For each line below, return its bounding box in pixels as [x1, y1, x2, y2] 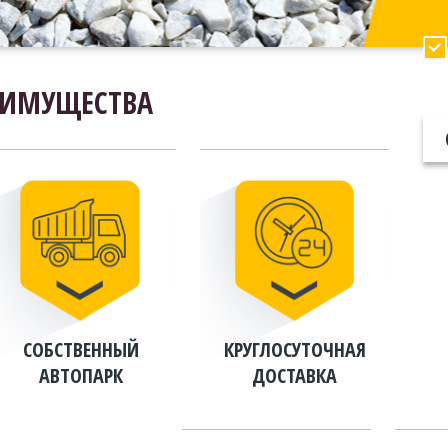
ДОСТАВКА [252, 361, 338, 389]
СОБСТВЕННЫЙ [23, 335, 140, 363]
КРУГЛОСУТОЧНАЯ [223, 335, 366, 363]
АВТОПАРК [39, 361, 124, 389]
